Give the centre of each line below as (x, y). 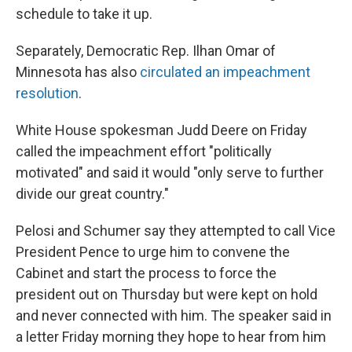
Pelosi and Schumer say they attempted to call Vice (176, 231)
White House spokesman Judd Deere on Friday (161, 130)
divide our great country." (92, 194)
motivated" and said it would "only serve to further (170, 172)
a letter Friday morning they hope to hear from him (171, 337)
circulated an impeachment (225, 72)
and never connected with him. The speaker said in (174, 315)
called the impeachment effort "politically (144, 151)
